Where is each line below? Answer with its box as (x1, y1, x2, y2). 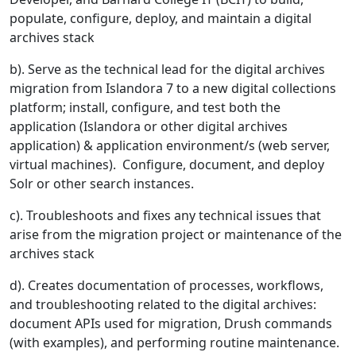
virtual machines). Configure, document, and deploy (10, 156, 324, 174)
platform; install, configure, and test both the (10, 99, 281, 117)
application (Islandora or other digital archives (10, 118, 288, 136)
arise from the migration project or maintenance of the (10, 226, 342, 244)
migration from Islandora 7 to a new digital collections (10, 79, 336, 98)
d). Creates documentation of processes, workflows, (10, 277, 323, 295)
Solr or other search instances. (10, 175, 197, 193)
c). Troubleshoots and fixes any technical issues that (10, 207, 321, 225)
